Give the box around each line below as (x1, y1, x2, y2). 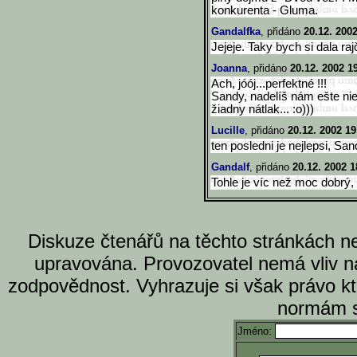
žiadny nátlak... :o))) (211, 103, 314, 116)
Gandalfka (211, 25, 261, 37)
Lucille (211, 124, 245, 136)
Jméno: (237, 325, 275, 337)
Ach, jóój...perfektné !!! (211, 77, 327, 90)
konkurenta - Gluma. (211, 4, 318, 17)
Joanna (211, 62, 247, 74)
